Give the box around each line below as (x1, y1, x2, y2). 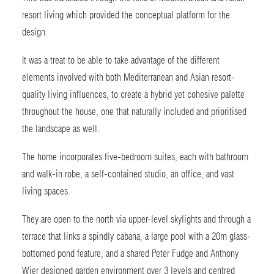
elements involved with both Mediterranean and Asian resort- (22, 72, 235, 83)
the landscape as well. (22, 123, 100, 135)
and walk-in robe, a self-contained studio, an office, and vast (22, 168, 234, 180)
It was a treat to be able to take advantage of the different (22, 54, 220, 66)
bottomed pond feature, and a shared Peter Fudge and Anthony (22, 248, 239, 259)
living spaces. (22, 185, 70, 197)
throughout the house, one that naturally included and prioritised (22, 106, 246, 117)
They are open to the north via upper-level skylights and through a (22, 213, 251, 225)
